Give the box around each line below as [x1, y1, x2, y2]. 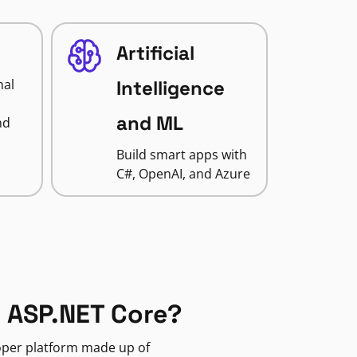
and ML [116, 111, 183, 135]
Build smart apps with [116, 146, 247, 163]
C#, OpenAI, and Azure [116, 165, 250, 182]
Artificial [116, 41, 194, 65]
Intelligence [116, 76, 225, 100]
